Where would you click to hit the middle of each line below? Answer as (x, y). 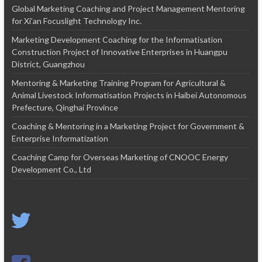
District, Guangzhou (48, 64)
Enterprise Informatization (60, 139)
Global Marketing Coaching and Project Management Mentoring (128, 9)
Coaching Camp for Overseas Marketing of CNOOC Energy (120, 157)
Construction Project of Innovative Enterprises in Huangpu (119, 52)
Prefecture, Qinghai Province (65, 108)
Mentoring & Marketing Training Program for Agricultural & (118, 83)
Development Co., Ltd (51, 170)
